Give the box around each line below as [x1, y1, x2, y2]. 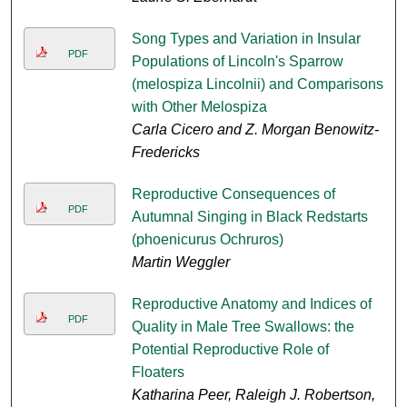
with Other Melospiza [131, 99, 267, 115]
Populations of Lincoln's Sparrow [131, 54, 343, 70]
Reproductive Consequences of [131, 186, 335, 203]
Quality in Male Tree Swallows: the [131, 319, 354, 335]
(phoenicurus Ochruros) [131, 232, 283, 248]
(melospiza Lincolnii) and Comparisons [131, 76, 383, 93]
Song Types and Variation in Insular [131, 31, 361, 47]
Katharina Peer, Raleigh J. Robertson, [131, 387, 375, 403]
